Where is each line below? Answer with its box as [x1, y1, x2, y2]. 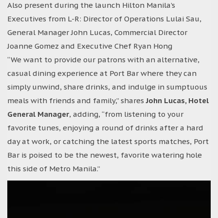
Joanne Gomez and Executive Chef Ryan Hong [7, 41, 172, 51]
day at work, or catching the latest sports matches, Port [7, 136, 209, 146]
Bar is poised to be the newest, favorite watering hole [7, 150, 202, 160]
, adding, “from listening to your [69, 109, 183, 119]
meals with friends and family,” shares [7, 95, 146, 105]
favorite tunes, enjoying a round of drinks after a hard [7, 123, 203, 132]
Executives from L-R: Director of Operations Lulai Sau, [7, 14, 201, 23]
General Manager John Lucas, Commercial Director [7, 27, 187, 37]
